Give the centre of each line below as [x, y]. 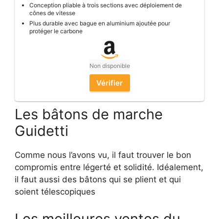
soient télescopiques [55, 192]
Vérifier [109, 83]
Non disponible [109, 66]
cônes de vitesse [52, 13]
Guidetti [42, 131]
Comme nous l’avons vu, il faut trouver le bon [103, 155]
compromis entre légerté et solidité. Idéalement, [109, 167]
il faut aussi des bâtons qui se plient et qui [98, 180]
